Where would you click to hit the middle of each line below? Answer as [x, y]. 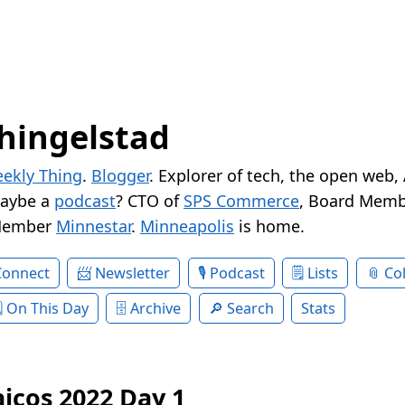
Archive [156, 309]
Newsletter [133, 273]
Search [250, 309]
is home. [269, 226]
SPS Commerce [241, 201]
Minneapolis [187, 226]
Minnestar [94, 226]
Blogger [120, 176]
